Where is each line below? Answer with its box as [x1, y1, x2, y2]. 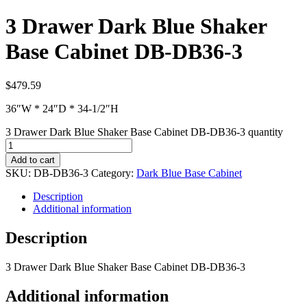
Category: [91, 167, 136, 179]
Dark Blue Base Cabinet [136, 167, 242, 179]
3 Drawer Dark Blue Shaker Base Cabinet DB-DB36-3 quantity [5, 125, 283, 138]
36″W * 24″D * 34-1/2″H [5, 102, 119, 114]
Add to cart [11, 154, 55, 165]
